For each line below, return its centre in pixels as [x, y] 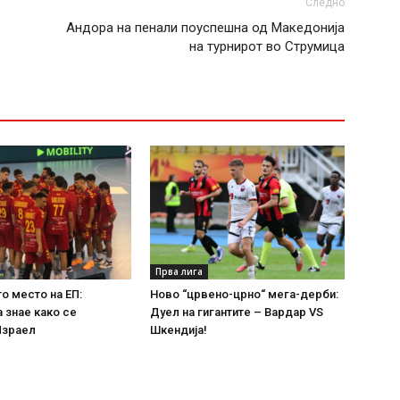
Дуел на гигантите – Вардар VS [237, 312]
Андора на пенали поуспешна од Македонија [205, 28]
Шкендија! [179, 330]
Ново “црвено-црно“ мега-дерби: [244, 294]
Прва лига [179, 271]
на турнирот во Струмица [267, 46]
